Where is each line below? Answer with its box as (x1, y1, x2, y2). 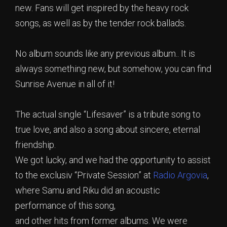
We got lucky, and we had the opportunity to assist (15, 155, 211, 166)
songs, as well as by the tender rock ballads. (15, 18, 186, 29)
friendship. (15, 139, 56, 150)
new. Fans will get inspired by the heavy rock (15, 3, 188, 14)
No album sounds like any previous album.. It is (15, 48, 195, 59)
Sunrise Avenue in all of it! (15, 79, 115, 90)
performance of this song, (15, 200, 116, 211)
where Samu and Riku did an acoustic (15, 185, 160, 196)
